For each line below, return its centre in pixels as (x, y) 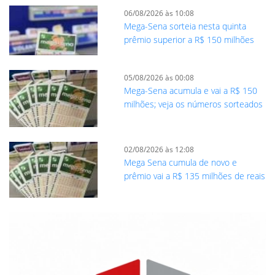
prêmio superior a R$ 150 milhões (189, 39)
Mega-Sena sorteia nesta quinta (185, 26)
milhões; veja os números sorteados (193, 104)
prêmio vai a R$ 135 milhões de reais (194, 176)
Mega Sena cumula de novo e (180, 162)
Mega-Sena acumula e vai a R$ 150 (190, 90)
